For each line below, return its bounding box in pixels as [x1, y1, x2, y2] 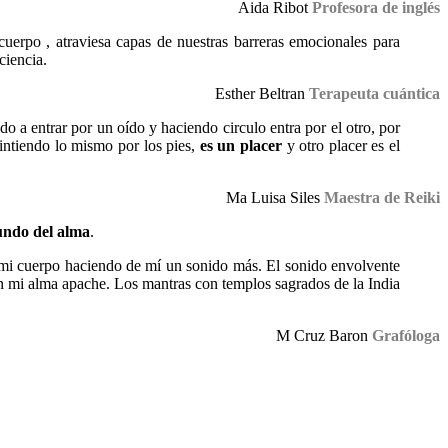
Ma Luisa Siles [226, 189, 320, 207]
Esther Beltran [215, 85, 305, 103]
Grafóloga [372, 327, 440, 345]
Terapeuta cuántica [309, 85, 440, 103]
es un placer [199, 137, 282, 155]
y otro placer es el [282, 137, 401, 155]
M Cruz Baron [276, 327, 368, 345]
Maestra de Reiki [324, 189, 440, 207]
